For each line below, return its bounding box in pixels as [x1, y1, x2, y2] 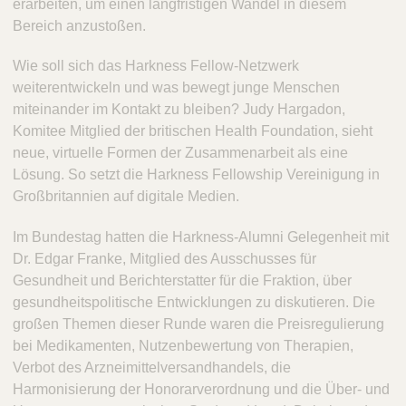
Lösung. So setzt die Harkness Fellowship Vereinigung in [13, 167, 380, 183]
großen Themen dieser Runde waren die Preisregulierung [13, 316, 384, 333]
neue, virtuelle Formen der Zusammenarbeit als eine [13, 145, 348, 161]
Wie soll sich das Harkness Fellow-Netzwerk [13, 58, 299, 74]
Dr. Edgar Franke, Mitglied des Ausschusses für [13, 251, 316, 267]
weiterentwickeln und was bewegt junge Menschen [13, 80, 340, 96]
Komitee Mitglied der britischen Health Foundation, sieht [13, 123, 372, 140]
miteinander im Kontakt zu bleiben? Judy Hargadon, [13, 101, 345, 118]
